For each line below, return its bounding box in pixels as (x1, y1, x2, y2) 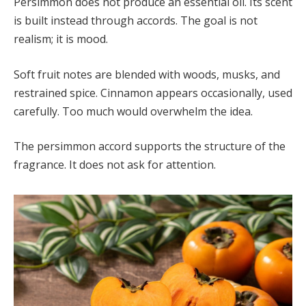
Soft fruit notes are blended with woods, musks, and (14, 66, 280, 82)
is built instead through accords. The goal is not (14, 13, 258, 29)
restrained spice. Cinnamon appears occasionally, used (14, 85, 292, 100)
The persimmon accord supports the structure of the (14, 139, 286, 154)
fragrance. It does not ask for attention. (14, 157, 216, 173)
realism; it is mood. (14, 31, 108, 47)
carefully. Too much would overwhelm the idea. (14, 103, 253, 119)
